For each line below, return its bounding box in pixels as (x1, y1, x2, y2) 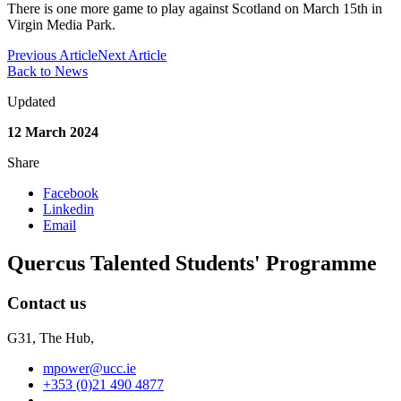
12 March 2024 (7, 124, 98, 141)
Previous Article (7, 47, 98, 64)
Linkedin (43, 201, 94, 218)
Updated (7, 94, 55, 110)
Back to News (7, 64, 88, 80)
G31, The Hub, (7, 329, 94, 346)
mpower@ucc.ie (43, 360, 136, 376)
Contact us (7, 293, 86, 312)
